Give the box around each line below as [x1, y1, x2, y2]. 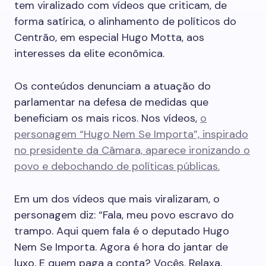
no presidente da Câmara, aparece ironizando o [14, 143, 250, 157]
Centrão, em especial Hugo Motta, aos [14, 30, 204, 45]
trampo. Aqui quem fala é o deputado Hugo [14, 224, 229, 238]
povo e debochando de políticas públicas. [14, 159, 220, 173]
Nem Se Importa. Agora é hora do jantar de [14, 240, 228, 254]
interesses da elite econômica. [14, 46, 164, 61]
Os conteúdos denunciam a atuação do [14, 79, 211, 93]
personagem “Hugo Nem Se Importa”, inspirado [14, 127, 248, 141]
